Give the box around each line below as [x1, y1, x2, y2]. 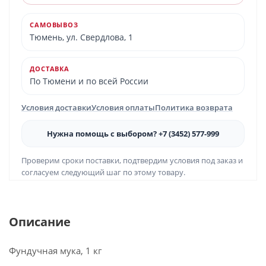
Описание [9, 214, 71, 230]
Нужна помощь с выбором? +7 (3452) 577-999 [47, 128, 219, 139]
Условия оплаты [91, 102, 155, 113]
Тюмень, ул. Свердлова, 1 [30, 31, 133, 43]
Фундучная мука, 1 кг [9, 245, 102, 256]
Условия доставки [21, 102, 91, 113]
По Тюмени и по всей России [30, 75, 148, 87]
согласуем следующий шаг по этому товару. [21, 167, 185, 178]
